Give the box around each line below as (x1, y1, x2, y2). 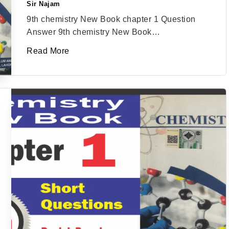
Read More (27, 47, 70, 55)
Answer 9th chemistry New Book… (27, 28, 161, 36)
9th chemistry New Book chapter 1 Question (27, 15, 196, 24)
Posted (26, 3, 50, 11)
